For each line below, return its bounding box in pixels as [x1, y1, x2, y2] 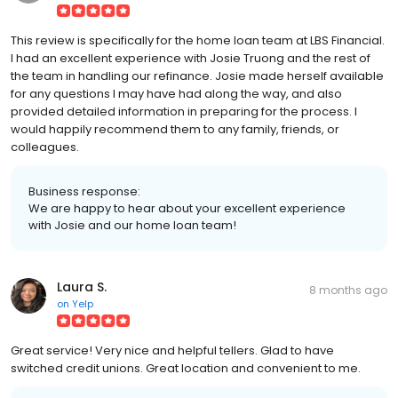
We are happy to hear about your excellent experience [28, 199, 346, 217]
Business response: [28, 182, 140, 200]
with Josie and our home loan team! [28, 216, 236, 234]
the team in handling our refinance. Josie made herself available [11, 67, 384, 84]
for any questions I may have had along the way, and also [11, 84, 342, 102]
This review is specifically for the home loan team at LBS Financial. [11, 31, 385, 49]
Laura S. [57, 277, 107, 296]
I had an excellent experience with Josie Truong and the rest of [11, 49, 370, 67]
